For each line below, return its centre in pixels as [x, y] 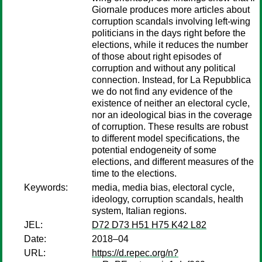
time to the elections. [134, 173]
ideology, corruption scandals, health [168, 199]
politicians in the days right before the [169, 33]
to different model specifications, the [166, 138]
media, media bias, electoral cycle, [163, 187]
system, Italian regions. [139, 211]
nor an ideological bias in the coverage [172, 115]
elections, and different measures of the [173, 162]
